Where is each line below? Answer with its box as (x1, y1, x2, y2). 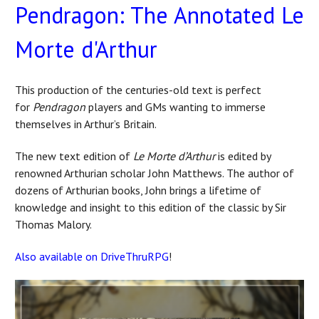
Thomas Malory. (15, 217, 92, 231)
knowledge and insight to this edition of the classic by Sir (15, 200, 286, 214)
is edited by (215, 149, 271, 163)
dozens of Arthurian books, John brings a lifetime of (15, 183, 261, 197)
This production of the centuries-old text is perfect (15, 83, 261, 97)
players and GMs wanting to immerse (85, 100, 266, 114)
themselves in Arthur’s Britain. (15, 117, 157, 131)
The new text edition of (15, 149, 133, 163)
